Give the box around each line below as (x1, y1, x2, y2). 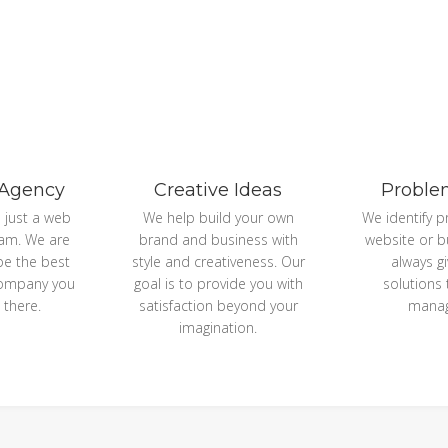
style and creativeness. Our (131, 252, 305, 272)
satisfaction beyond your (138, 296, 298, 316)
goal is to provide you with (133, 274, 303, 294)
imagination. (179, 318, 258, 338)
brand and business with (138, 230, 298, 250)
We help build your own (142, 208, 294, 228)
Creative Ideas (154, 179, 283, 202)
